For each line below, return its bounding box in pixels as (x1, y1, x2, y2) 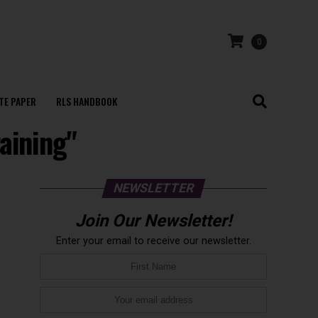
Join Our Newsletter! (75, 211, 231, 231)
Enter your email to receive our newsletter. (55, 235, 251, 247)
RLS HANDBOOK (55, 94, 117, 109)
